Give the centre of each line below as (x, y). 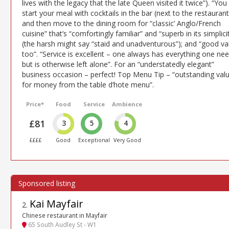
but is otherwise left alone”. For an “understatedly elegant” (118, 64)
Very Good (127, 140)
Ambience (127, 104)
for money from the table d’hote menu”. (88, 84)
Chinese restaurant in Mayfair (65, 215)
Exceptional (94, 140)
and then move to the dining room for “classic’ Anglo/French (121, 23)
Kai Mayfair (56, 203)
